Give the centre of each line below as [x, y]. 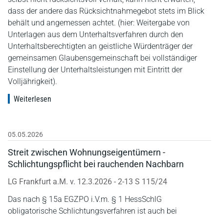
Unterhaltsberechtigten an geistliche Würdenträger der [100, 46]
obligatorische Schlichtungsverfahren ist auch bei [92, 211]
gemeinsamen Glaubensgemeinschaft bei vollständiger [102, 58]
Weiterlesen [33, 99]
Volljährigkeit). [33, 81]
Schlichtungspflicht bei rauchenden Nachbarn [96, 164]
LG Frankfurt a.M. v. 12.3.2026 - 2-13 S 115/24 [88, 181]
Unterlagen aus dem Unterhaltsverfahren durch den [96, 34]
